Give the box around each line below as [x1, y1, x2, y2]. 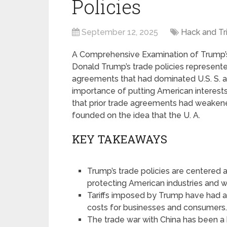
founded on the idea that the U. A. [72, 110, 200, 120]
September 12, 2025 [82, 27, 158, 37]
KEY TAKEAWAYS [72, 132, 167, 146]
